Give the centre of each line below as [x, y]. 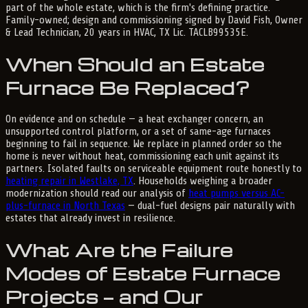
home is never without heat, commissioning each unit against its [142, 156]
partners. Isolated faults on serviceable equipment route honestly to [154, 168]
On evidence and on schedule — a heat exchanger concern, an [134, 119]
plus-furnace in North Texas [65, 205]
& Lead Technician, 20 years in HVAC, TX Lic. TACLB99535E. [127, 32]
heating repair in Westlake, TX [69, 180]
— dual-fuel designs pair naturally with [210, 205]
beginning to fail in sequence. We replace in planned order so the [144, 143]
